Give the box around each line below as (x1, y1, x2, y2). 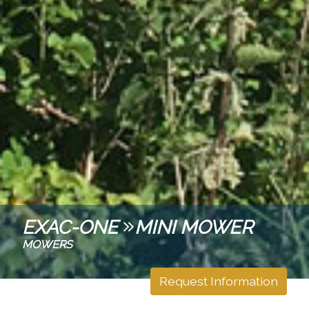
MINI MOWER (134, 216, 253, 239)
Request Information (159, 274, 278, 289)
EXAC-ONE (22, 216, 123, 239)
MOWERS (22, 238, 72, 252)
